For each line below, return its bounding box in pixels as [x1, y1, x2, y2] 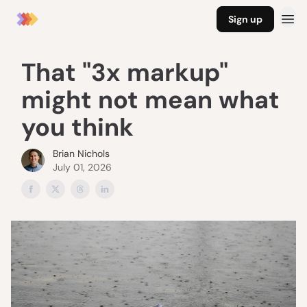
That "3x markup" [21, 56, 228, 88]
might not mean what [21, 84, 280, 116]
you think [21, 111, 134, 143]
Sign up [228, 13, 262, 25]
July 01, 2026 [53, 161, 112, 173]
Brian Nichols [53, 147, 110, 160]
